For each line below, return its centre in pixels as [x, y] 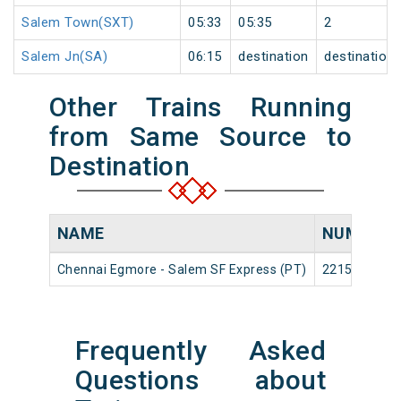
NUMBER [356, 234]
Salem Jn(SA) [64, 57]
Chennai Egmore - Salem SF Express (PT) [182, 270]
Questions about [200, 380]
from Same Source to [200, 137]
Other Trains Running [200, 107]
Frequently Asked [200, 351]
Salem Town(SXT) [78, 23]
